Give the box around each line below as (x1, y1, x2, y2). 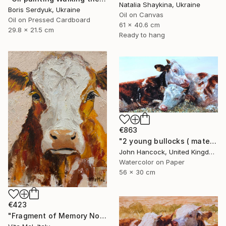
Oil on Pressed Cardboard (8, 16, 90, 24)
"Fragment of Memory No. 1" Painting (99, 211, 106, 220)
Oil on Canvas (119, 11, 163, 19)
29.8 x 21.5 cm (8, 26, 54, 34)
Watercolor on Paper (119, 158, 185, 166)
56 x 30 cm (119, 168, 155, 177)
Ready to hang (119, 31, 165, 39)
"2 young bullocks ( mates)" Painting (209, 137, 216, 146)
